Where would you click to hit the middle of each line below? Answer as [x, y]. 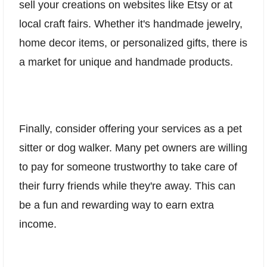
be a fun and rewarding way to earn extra [117, 205]
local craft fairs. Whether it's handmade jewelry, [131, 24]
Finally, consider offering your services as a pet [131, 128]
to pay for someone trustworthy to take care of [128, 167]
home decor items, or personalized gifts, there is [133, 43]
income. [38, 224]
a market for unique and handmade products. [126, 62]
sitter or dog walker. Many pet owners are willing [133, 148]
